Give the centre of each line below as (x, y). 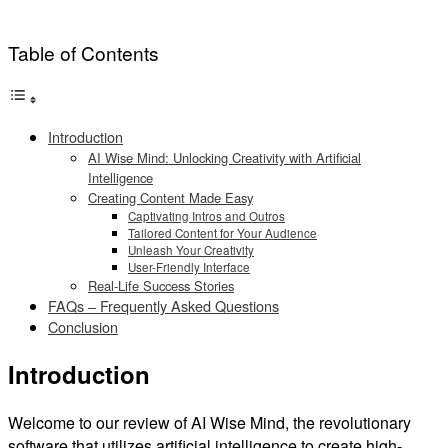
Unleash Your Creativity (191, 250)
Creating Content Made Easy (170, 198)
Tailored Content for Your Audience (222, 233)
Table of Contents (83, 52)
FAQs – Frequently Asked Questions (163, 306)
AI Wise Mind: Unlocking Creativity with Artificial (224, 158)
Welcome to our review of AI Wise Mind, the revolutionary (209, 422)
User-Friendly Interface (189, 267)
